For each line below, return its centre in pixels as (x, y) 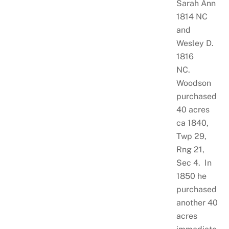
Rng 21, (190, 150)
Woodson (193, 83)
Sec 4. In (194, 163)
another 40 (197, 203)
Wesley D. (195, 43)
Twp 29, (191, 136)
